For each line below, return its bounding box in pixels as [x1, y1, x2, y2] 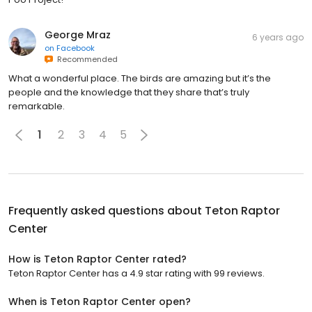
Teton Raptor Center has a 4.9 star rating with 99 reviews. [8, 266, 265, 280]
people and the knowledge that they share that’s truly [8, 85, 249, 99]
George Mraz [45, 27, 111, 42]
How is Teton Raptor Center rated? [8, 251, 187, 266]
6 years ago [252, 31, 304, 43]
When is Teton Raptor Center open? [8, 294, 191, 309]
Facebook [56, 42, 95, 54]
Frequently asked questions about [8, 202, 205, 219]
